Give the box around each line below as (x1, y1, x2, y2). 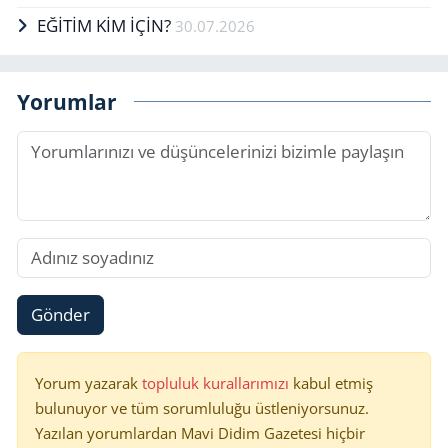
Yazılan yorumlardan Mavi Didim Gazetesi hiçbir (35, 422, 365, 443)
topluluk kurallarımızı (142, 372, 293, 393)
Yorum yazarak (35, 372, 142, 393)
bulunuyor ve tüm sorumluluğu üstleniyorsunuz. (35, 397, 369, 418)
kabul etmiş (293, 372, 373, 393)
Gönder (30, 303, 90, 327)
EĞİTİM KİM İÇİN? (36, 14, 175, 38)
